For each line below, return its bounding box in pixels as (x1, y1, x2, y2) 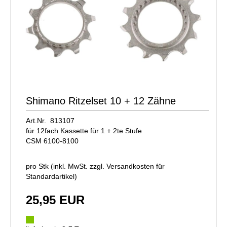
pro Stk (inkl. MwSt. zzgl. (26, 162, 106, 170)
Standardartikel (26, 172, 74, 180)
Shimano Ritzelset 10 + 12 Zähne (26, 95, 176, 106)
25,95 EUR (26, 193, 85, 207)
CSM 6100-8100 (26, 136, 79, 145)
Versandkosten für (106, 162, 165, 170)
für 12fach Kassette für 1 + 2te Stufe (26, 126, 142, 135)
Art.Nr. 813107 (26, 116, 74, 125)
